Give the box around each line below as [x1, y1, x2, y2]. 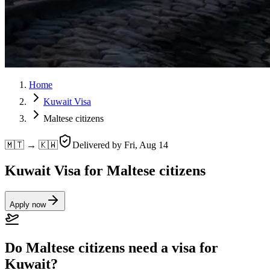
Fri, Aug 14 [124, 140, 168, 150]
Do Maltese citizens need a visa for [5, 239, 218, 256]
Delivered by [72, 140, 124, 150]
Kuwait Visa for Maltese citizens [5, 162, 206, 178]
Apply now [10, 199, 46, 209]
